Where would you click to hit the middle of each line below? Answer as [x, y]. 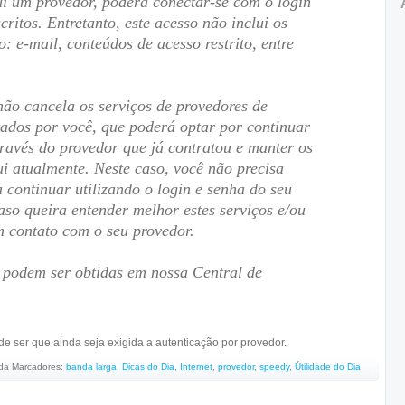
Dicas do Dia [148, 367]
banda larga [91, 367]
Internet [196, 367]
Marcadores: [39, 367]
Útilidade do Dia [328, 367]
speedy [274, 367]
